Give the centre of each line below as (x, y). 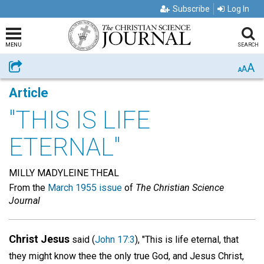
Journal (24, 201)
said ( (82, 240)
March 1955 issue (85, 188)
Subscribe (191, 9)
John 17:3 (115, 240)
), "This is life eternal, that (187, 240)
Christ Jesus (39, 239)
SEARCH (248, 45)
